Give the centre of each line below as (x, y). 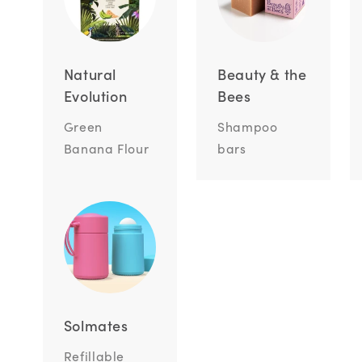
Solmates (96, 326)
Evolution (95, 96)
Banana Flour (106, 148)
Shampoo (248, 126)
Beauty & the (262, 74)
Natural (90, 74)
